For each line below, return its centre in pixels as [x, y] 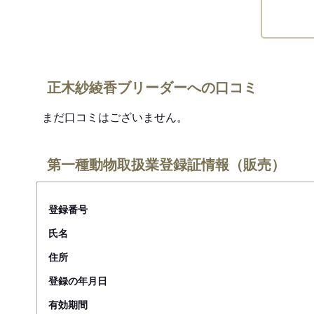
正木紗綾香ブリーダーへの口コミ [152, 87]
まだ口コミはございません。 [115, 117]
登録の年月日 [78, 281]
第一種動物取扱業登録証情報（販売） [166, 164]
